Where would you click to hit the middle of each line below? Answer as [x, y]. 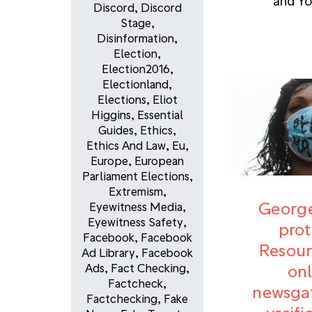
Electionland [135, 84]
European [159, 161]
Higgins [111, 115]
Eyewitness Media [135, 207]
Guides [116, 130]
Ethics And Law [126, 146]
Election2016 [135, 69]
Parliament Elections [135, 176]
